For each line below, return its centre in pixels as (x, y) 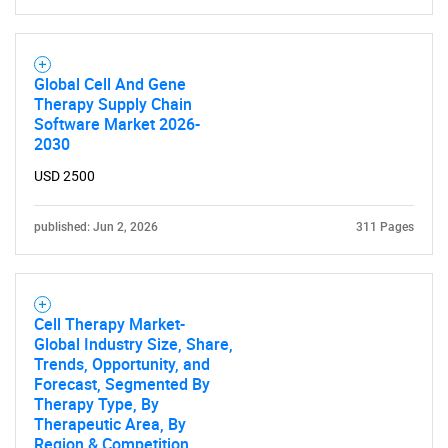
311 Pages (385, 227)
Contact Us (224, 209)
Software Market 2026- (117, 124)
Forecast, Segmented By (122, 384)
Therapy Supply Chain (113, 104)
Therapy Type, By (96, 404)
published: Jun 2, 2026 (96, 227)
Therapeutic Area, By (110, 424)
